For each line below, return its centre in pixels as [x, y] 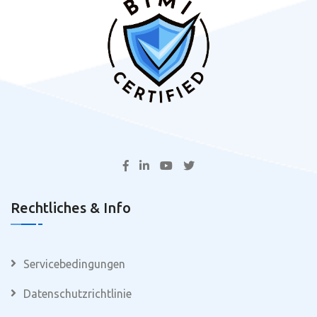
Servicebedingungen [74, 264]
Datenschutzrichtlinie [77, 294]
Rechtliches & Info [71, 208]
